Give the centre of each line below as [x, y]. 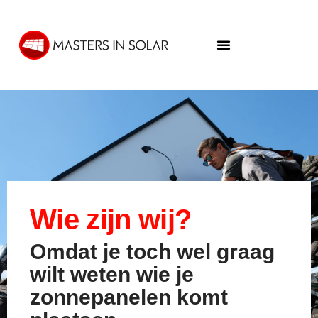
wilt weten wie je [112, 274]
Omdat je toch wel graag [152, 252]
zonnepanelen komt [129, 297]
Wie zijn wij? [111, 219]
